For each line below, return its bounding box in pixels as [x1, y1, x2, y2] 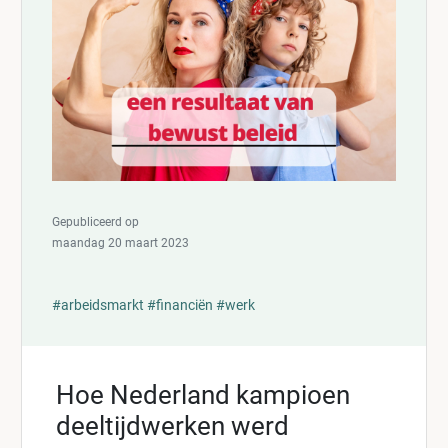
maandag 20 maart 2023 [52, 236, 189, 251]
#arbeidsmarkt [52, 297, 144, 314]
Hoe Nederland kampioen [56, 380, 350, 411]
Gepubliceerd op [52, 215, 139, 230]
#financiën [147, 297, 213, 314]
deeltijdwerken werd [56, 411, 289, 442]
